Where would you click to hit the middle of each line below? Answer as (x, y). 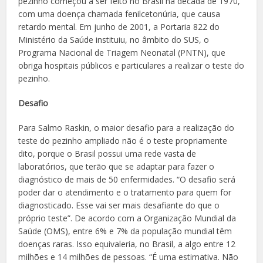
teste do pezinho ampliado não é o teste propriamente (123, 141)
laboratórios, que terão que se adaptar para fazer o (117, 167)
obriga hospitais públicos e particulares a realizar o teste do (131, 66)
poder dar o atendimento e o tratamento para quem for (125, 193)
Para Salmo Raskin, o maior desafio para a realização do (127, 128)
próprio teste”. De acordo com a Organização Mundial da (127, 218)
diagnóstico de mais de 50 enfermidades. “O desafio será (127, 180)
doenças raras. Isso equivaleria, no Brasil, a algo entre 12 (127, 244)
